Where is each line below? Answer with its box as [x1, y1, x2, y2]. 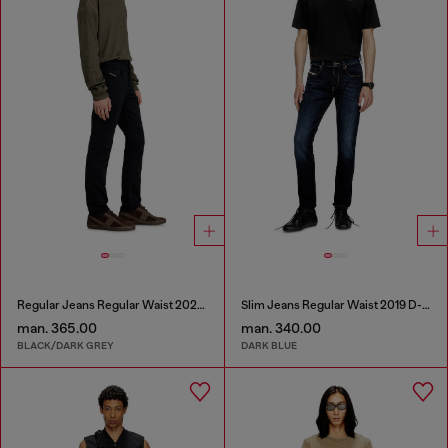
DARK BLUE [240, 339, 297, 353]
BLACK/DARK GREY [17, 339, 114, 353]
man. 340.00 [240, 320, 321, 336]
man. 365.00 [17, 320, 97, 336]
